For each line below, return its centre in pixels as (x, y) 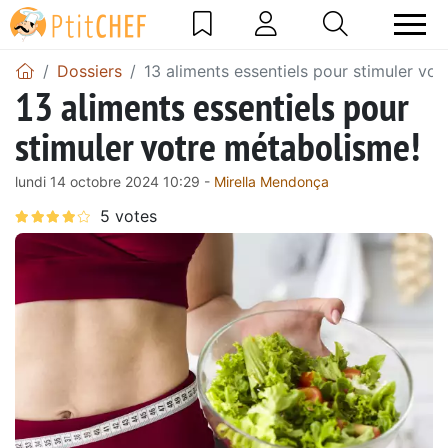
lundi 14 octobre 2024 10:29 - (114, 181)
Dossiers (89, 70)
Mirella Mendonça (271, 181)
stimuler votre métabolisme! (217, 145)
